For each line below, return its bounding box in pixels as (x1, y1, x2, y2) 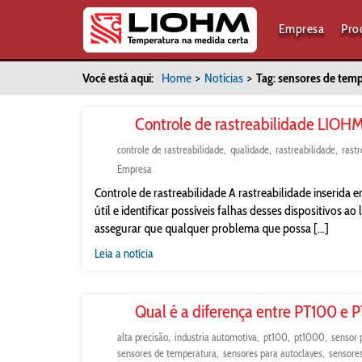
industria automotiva (175, 330, 257, 343)
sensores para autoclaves (223, 347, 322, 360)
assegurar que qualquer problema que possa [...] (95, 221, 329, 236)
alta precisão (117, 330, 168, 343)
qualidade (230, 143, 269, 156)
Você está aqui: (82, 70, 154, 86)
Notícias (204, 70, 243, 86)
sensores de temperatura (117, 347, 217, 360)
